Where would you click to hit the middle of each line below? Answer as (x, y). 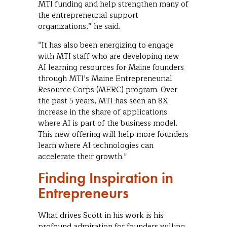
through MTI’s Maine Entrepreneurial (105, 79)
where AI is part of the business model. (108, 124)
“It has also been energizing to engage (106, 46)
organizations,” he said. (79, 27)
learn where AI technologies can (96, 146)
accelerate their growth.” (83, 157)
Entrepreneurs (83, 193)
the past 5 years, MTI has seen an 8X (103, 101)
